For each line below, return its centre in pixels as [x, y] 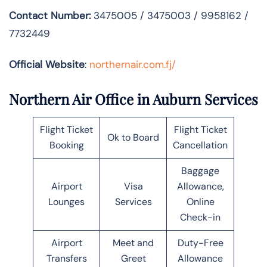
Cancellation [200, 145]
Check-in [200, 217]
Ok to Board [133, 137]
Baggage [200, 170]
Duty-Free [200, 243]
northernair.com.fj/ [133, 64]
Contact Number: [50, 15]
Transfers [66, 258]
